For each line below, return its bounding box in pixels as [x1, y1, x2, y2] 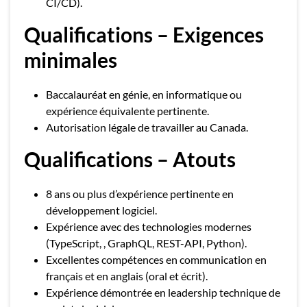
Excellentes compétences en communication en [46, 253, 267, 266]
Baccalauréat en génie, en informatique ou [46, 88, 242, 101]
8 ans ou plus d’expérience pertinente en [46, 187, 234, 200]
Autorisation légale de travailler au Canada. [46, 121, 248, 134]
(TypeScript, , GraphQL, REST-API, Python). [46, 236, 247, 249]
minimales [24, 47, 117, 72]
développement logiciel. [46, 204, 157, 217]
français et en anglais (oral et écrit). [46, 269, 208, 282]
